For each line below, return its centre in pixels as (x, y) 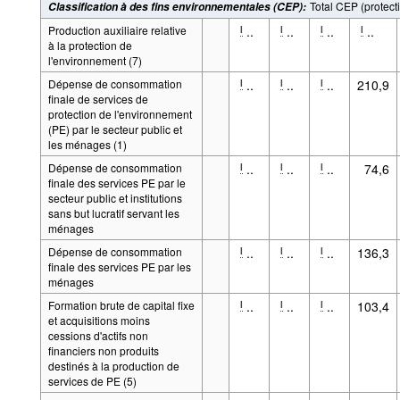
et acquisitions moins (99, 320)
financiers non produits (103, 350)
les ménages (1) (87, 144)
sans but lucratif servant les (113, 212)
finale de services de (98, 98)
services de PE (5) (92, 380)
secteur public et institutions (115, 197)
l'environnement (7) (95, 60)
